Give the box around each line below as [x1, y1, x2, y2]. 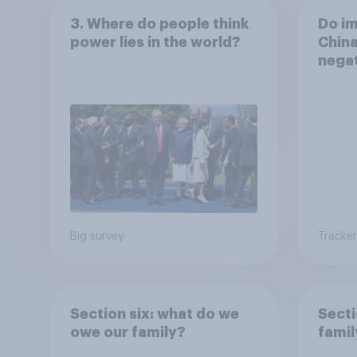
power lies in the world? [69, 34, 241, 49]
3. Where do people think [69, 16, 249, 31]
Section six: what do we [69, 306, 239, 321]
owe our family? [69, 324, 186, 339]
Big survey [69, 231, 124, 243]
